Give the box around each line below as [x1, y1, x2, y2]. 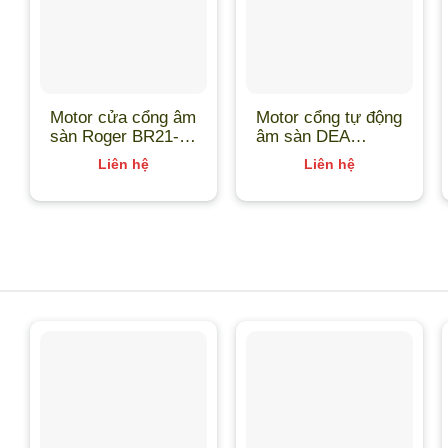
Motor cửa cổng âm [50, 107, 197, 126]
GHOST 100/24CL [256, 145, 392, 164]
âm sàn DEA [256, 126, 351, 145]
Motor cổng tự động [256, 107, 403, 126]
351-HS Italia [50, 145, 148, 164]
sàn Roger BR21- [50, 126, 180, 145]
